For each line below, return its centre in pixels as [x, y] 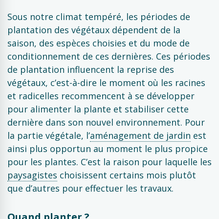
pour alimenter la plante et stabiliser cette [98, 109]
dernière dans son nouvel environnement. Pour [106, 122]
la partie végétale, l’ [49, 135]
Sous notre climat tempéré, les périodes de [99, 17]
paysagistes [32, 175]
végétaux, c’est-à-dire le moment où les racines [106, 83]
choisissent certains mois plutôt [127, 175]
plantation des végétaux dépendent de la [94, 30]
